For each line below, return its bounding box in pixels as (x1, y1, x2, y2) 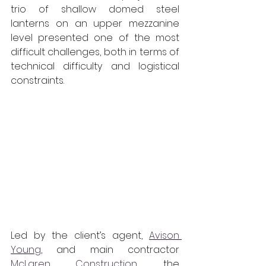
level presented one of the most (11, 31, 179, 45)
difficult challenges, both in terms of (11, 45, 179, 59)
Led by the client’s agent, (11, 229, 149, 243)
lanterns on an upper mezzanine (11, 17, 179, 30)
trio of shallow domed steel (11, 2, 179, 16)
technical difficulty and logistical (11, 59, 179, 73)
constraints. (11, 74, 64, 87)
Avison (149, 229, 179, 243)
